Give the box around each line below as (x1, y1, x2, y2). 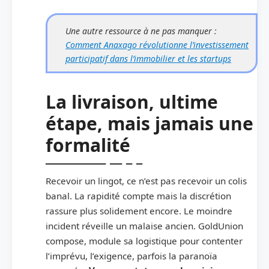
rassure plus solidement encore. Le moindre (46, 204, 232, 217)
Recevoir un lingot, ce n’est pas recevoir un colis (46, 174, 247, 187)
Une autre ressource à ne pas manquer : (65, 25, 217, 37)
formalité (46, 132, 130, 157)
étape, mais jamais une (46, 110, 253, 136)
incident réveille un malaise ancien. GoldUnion (46, 219, 243, 232)
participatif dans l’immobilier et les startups (65, 52, 231, 64)
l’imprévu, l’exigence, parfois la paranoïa (46, 249, 217, 262)
